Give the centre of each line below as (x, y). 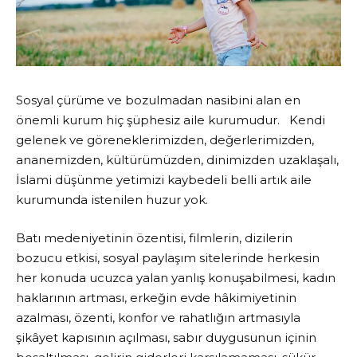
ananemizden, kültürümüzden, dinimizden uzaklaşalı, (177, 160)
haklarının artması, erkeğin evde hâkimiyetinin (156, 297)
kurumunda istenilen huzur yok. (112, 200)
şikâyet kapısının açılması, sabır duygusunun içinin (166, 337)
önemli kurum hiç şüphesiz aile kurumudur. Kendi (171, 120)
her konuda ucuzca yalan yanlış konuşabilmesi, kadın (176, 277)
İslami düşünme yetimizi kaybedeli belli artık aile (164, 180)
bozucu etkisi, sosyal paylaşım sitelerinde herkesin (168, 257)
